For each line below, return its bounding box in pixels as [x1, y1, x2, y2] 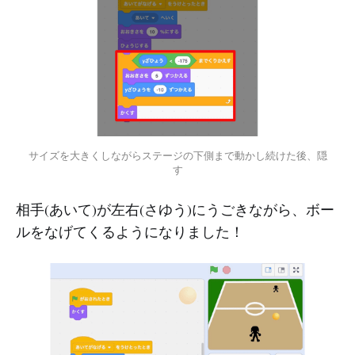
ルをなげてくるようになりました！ [16, 221, 244, 241]
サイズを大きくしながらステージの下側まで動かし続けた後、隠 [28, 148, 327, 162]
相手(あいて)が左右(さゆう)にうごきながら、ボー [16, 199, 334, 219]
